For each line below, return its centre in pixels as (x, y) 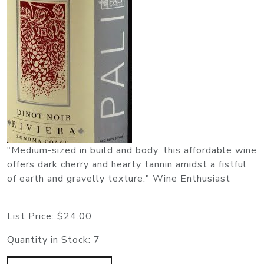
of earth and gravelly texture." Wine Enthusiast (119, 179)
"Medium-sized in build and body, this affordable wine (132, 151)
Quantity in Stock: (50, 240)
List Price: (32, 217)
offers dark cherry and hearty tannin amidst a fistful (127, 165)
